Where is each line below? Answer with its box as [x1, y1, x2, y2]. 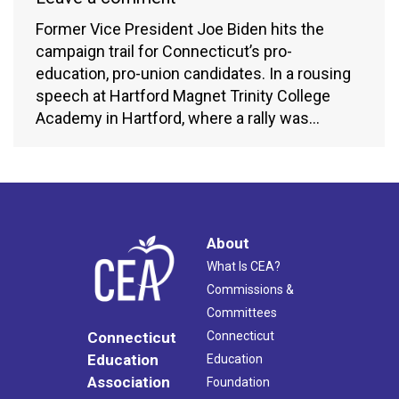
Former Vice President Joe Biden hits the [36, 19, 324, 38]
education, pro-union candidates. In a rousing [36, 63, 351, 83]
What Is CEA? [207, 258, 281, 273]
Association [87, 373, 170, 392]
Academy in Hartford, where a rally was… [36, 108, 320, 127]
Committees [207, 305, 277, 320]
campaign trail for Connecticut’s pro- [36, 41, 292, 61]
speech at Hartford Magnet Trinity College [36, 85, 330, 105]
